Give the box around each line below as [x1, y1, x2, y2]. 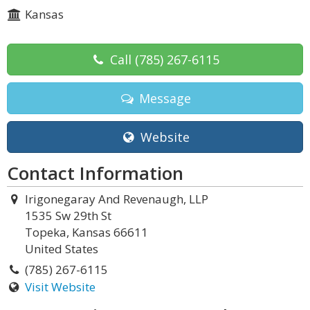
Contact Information [7, 161, 183, 185]
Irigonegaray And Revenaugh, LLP [24, 191, 208, 207]
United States [25, 241, 98, 257]
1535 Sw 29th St [25, 208, 111, 224]
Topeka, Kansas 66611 [25, 224, 148, 240]
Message [135, 90, 191, 107]
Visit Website [24, 279, 95, 295]
